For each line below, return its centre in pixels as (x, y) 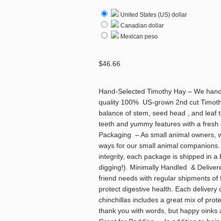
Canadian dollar (141, 25)
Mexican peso (138, 36)
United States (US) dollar (153, 15)
